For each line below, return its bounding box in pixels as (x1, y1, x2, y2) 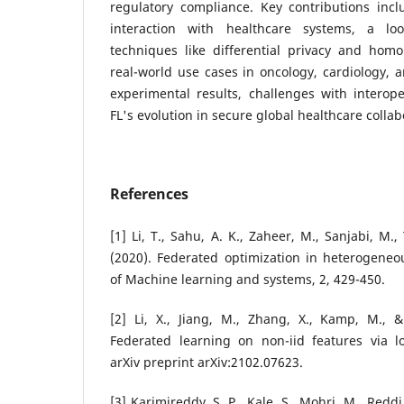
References (110, 183, 188, 204)
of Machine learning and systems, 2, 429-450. (110, 270, 385, 288)
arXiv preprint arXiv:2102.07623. (110, 353, 303, 371)
